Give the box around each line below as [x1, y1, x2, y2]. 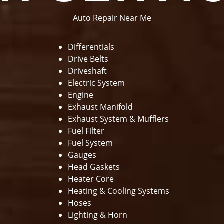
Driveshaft [68, 65, 109, 76]
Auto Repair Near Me [72, 12, 151, 23]
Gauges [68, 149, 97, 160]
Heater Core [68, 173, 114, 184]
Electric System [68, 77, 125, 88]
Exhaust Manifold [68, 101, 133, 112]
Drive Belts [68, 53, 109, 64]
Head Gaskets [68, 161, 120, 172]
